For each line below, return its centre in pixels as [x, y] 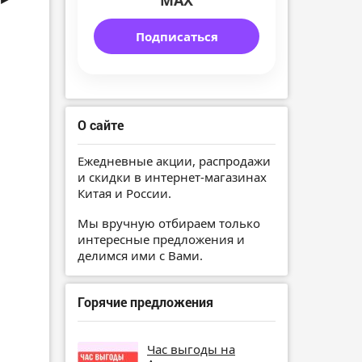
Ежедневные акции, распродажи [174, 161]
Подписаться [177, 37]
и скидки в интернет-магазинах [172, 177]
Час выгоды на [191, 349]
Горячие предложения [145, 301]
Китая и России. [124, 194]
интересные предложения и [161, 239]
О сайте [101, 125]
